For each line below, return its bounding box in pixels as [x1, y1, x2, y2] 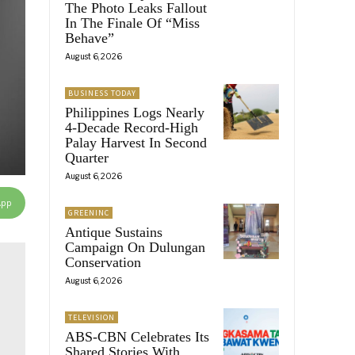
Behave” [65, 29, 114, 46]
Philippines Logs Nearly [65, 104, 204, 120]
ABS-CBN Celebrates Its [65, 328, 209, 345]
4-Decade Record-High [65, 119, 198, 136]
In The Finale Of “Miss [65, 14, 200, 31]
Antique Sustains [65, 223, 162, 240]
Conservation [65, 254, 141, 270]
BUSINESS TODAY [68, 87, 136, 98]
